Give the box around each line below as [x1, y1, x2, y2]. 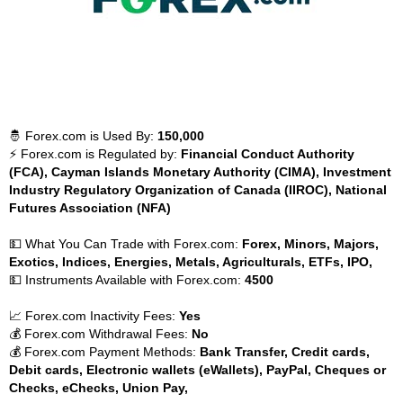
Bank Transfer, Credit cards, [200, 345, 370, 359]
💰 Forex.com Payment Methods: [9, 345, 200, 359]
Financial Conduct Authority [181, 147, 354, 161]
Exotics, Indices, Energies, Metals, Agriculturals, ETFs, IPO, [9, 255, 372, 269]
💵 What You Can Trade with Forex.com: [9, 237, 242, 251]
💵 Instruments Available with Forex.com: [9, 273, 245, 287]
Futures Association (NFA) [9, 201, 171, 215]
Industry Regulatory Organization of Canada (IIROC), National [9, 183, 387, 197]
